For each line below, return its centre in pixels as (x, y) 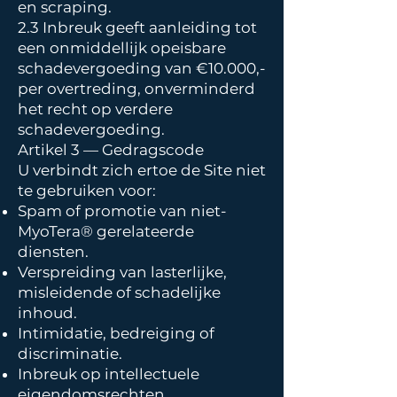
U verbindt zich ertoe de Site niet (142, 170)
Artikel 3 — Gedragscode (113, 150)
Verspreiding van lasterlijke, (122, 272)
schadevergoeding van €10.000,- (142, 68)
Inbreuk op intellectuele (109, 374)
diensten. (55, 252)
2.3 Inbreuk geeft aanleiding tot (137, 27)
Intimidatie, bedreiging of (116, 333)
